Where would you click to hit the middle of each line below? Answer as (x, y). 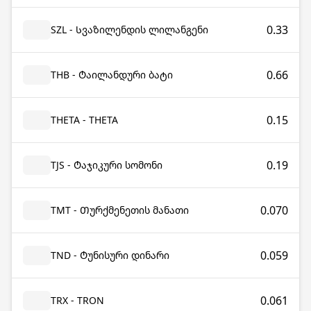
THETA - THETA (84, 120)
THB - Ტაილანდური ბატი (112, 75)
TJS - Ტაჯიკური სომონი (107, 165)
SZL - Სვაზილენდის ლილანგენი (129, 30)
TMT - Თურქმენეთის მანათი (120, 210)
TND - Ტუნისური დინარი (110, 255)
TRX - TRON (77, 300)
